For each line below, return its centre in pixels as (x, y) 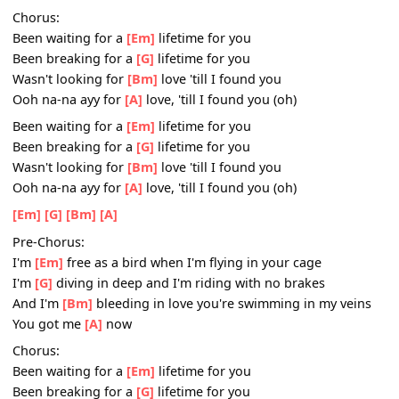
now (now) (150, 122)
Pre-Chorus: (54, 31)
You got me (54, 122)
